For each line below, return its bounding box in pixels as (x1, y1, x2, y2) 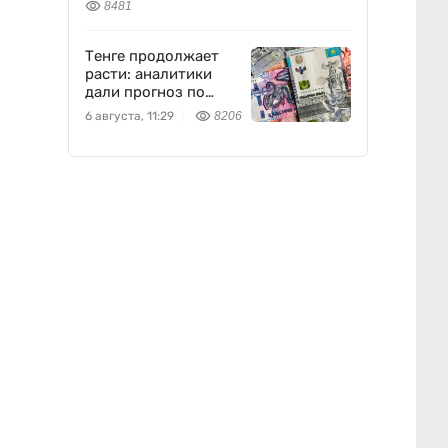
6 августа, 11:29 (85, 109, 174, 123)
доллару (85, 101, 146, 119)
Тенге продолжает (85, 47, 219, 65)
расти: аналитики (85, 65, 212, 83)
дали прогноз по (85, 83, 205, 101)
